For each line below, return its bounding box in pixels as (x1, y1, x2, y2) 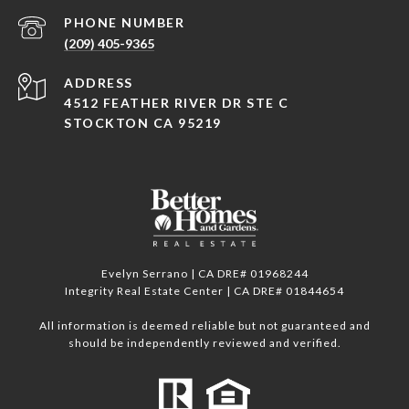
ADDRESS (64, 74, 133, 90)
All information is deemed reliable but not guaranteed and (38, 318, 371, 332)
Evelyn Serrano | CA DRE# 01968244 (100, 266, 309, 280)
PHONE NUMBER (64, 14, 184, 30)
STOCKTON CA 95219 (64, 114, 222, 131)
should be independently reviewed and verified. (68, 335, 341, 350)
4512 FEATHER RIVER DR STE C (64, 94, 289, 110)
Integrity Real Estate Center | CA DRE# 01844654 (65, 283, 344, 298)
